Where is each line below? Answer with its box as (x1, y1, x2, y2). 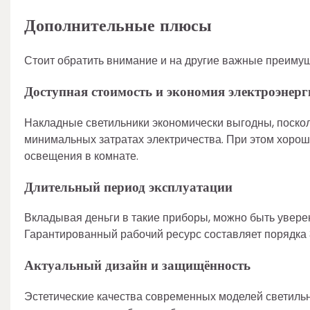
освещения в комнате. (24, 147, 138, 164)
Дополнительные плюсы (24, 13, 212, 39)
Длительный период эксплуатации (24, 176, 232, 197)
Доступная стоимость (24, 82, 156, 102)
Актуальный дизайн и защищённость (24, 255, 250, 275)
